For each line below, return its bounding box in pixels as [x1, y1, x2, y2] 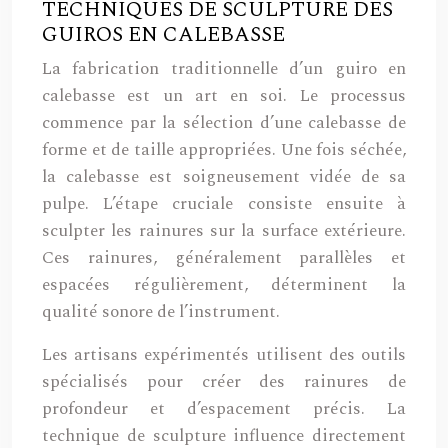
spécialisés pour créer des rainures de [42, 369, 406, 395]
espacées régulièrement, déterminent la [42, 272, 406, 298]
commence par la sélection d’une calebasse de [42, 110, 406, 136]
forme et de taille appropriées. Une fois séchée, [42, 137, 406, 163]
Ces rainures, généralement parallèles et [42, 245, 406, 271]
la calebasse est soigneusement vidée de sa [42, 164, 406, 190]
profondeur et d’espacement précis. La [42, 396, 406, 422]
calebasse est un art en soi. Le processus [42, 83, 406, 109]
